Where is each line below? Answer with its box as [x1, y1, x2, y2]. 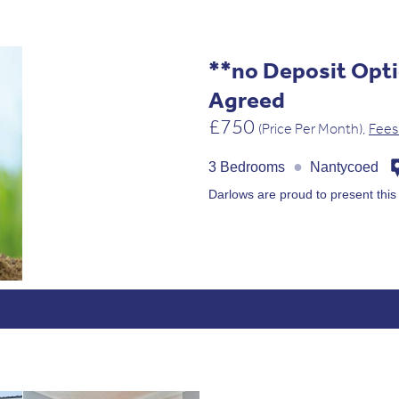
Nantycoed [306, 159, 382, 175]
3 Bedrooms [208, 159, 289, 175]
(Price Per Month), [258, 119, 369, 137]
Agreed [208, 85, 285, 113]
